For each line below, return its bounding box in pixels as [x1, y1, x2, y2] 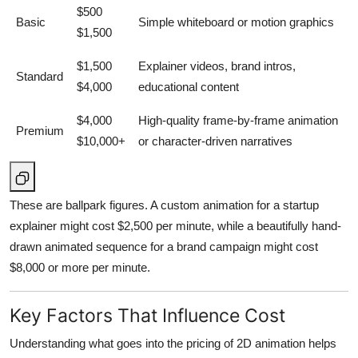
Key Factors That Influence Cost [10, 304, 285, 328]
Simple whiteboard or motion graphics [138, 15, 334, 30]
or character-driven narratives [138, 134, 292, 149]
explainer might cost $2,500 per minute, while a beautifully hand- [10, 219, 341, 233]
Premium [16, 124, 64, 138]
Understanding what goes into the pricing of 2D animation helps [10, 336, 336, 351]
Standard [16, 70, 63, 84]
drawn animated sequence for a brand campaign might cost [10, 240, 318, 254]
